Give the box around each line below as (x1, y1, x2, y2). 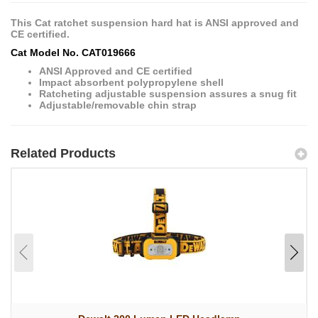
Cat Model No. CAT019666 (11, 46, 136, 58)
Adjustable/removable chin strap (39, 99, 197, 111)
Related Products (11, 146, 116, 160)
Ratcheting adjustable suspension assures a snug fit (39, 87, 297, 99)
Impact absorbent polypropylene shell (39, 76, 224, 88)
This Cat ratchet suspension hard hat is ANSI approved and (11, 16, 299, 28)
